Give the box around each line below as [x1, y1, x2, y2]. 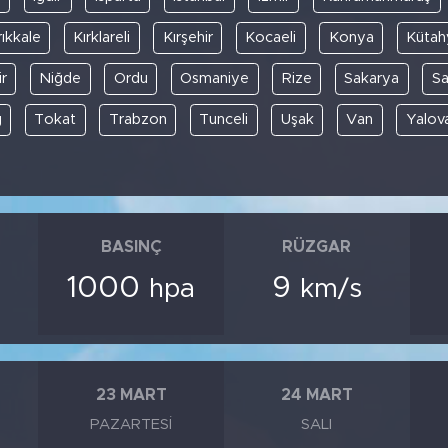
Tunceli [199, 112, 249, 127]
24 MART [280, 387, 353, 404]
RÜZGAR [282, 239, 352, 256]
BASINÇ [100, 239, 162, 256]
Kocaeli [245, 30, 296, 45]
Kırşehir [162, 30, 213, 45]
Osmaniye [180, 71, 250, 86]
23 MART [95, 387, 167, 404]
